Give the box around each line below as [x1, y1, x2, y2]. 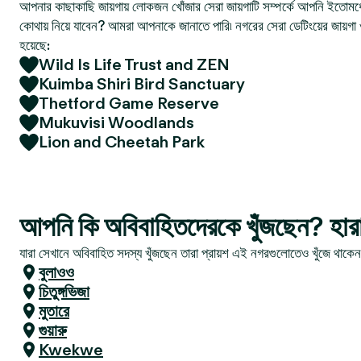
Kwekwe [39, 340, 103, 359]
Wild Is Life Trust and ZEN [39, 55, 230, 74]
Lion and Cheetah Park [39, 132, 205, 151]
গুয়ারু [39, 321, 67, 340]
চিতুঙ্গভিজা [39, 282, 89, 301]
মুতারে [39, 301, 69, 321]
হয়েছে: [19, 37, 50, 53]
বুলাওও [39, 263, 74, 282]
